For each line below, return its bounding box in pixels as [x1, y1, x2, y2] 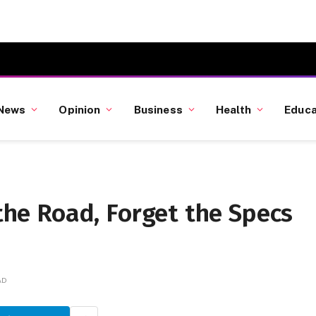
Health [216, 102, 251, 116]
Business [133, 102, 183, 116]
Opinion [59, 102, 101, 116]
